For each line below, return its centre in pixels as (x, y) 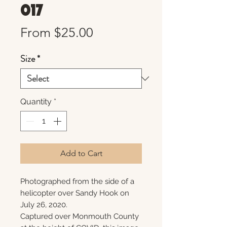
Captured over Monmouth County (80, 216)
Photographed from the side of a (77, 181)
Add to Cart (81, 153)
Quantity (36, 102)
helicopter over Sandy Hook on (75, 193)
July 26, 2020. (44, 205)
